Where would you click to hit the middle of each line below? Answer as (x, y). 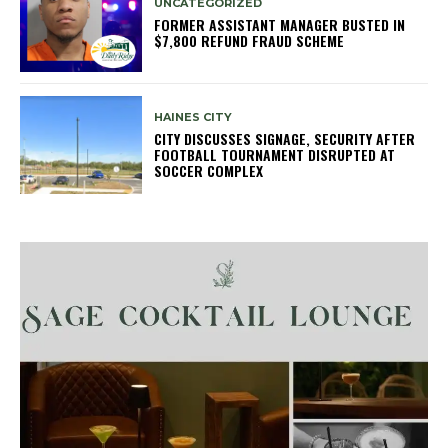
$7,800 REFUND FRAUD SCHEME (249, 41)
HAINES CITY (193, 116)
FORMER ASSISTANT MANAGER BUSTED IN (280, 25)
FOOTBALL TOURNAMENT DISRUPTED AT (275, 154)
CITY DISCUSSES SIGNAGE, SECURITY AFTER (285, 138)
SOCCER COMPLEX (209, 170)
